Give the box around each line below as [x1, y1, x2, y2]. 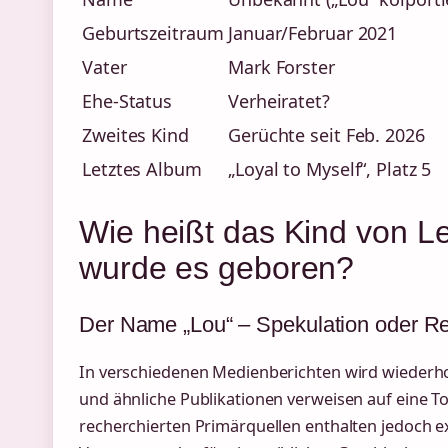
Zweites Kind [82, 123, 189, 148]
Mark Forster [228, 55, 335, 80]
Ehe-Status [82, 89, 172, 114]
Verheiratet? [228, 89, 330, 114]
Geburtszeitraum [82, 21, 224, 46]
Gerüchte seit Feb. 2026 [228, 123, 425, 148]
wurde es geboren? [79, 249, 355, 286]
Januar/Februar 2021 [228, 21, 398, 46]
